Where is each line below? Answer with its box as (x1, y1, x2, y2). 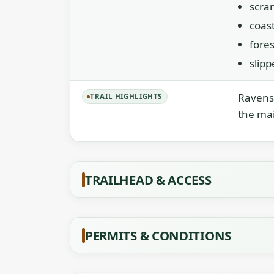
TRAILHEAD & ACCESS (85, 171, 212, 188)
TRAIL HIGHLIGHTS (90, 92, 163, 101)
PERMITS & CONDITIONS (85, 227, 231, 244)
